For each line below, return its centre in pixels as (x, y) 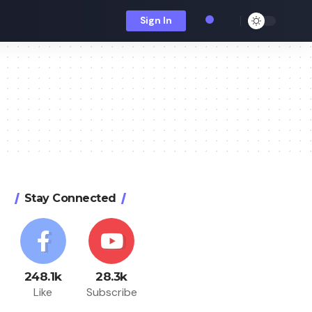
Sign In (156, 21)
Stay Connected (70, 198)
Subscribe (111, 292)
